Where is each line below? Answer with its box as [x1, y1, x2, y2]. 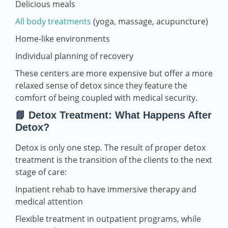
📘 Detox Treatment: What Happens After [15, 109, 212, 121]
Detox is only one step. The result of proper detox [15, 142, 206, 154]
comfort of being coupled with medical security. [15, 92, 197, 104]
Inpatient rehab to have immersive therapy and [15, 184, 196, 195]
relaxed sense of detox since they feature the [15, 80, 187, 92]
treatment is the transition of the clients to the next [15, 154, 212, 166]
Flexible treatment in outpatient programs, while [15, 213, 201, 225]
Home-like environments [15, 33, 110, 45]
